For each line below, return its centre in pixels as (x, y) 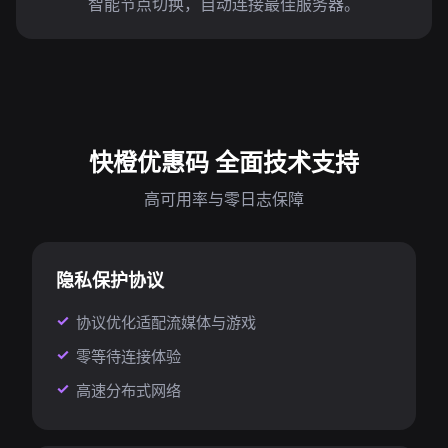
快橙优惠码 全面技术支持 (224, 161)
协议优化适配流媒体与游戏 (166, 322)
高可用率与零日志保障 (224, 199)
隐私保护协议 (110, 280)
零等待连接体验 (128, 356)
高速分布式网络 (128, 390)
